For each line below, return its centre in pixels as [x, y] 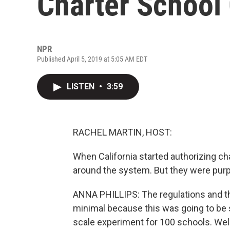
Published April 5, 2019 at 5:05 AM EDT [92, 59]
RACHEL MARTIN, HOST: [122, 132]
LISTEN [82, 87]
